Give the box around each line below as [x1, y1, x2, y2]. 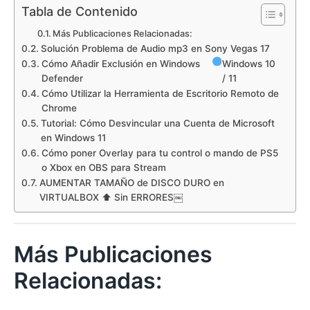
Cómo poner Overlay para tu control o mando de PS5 [41, 147, 278, 158]
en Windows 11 [40, 131, 106, 143]
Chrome [41, 102, 77, 113]
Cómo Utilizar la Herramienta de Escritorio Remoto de [41, 87, 279, 99]
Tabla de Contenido [21, 3, 138, 19]
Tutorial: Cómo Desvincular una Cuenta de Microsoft [40, 117, 275, 129]
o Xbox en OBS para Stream [41, 161, 166, 173]
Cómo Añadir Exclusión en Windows [41, 57, 200, 69]
